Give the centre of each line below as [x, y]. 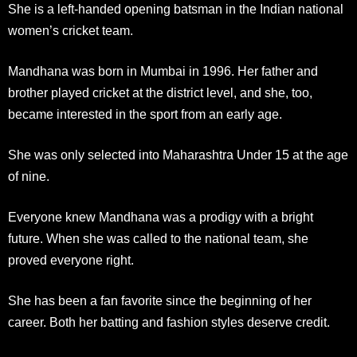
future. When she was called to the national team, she [158, 239]
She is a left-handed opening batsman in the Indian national [176, 9]
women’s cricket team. [71, 31]
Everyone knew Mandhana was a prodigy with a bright [161, 217]
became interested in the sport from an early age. [145, 114]
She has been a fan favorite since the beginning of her [160, 301]
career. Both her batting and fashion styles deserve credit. [169, 322]
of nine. [29, 177]
